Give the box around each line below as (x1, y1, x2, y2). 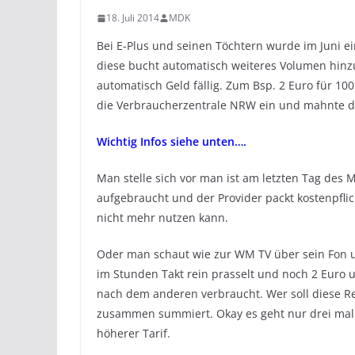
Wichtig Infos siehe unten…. (97, 134, 246, 149)
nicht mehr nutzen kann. (97, 210, 228, 225)
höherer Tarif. (97, 326, 170, 341)
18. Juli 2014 (106, 11, 159, 25)
